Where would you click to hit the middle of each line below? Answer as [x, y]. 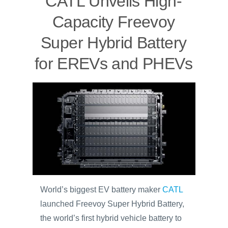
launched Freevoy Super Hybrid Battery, [112, 204]
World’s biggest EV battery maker [101, 190]
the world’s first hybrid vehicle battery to [111, 218]
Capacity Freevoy [113, 22]
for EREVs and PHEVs [113, 64]
